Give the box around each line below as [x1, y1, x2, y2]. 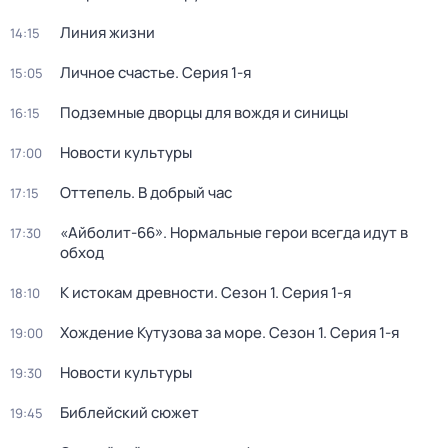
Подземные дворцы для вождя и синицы [60, 102, 348, 123]
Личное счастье [60, 62, 175, 83]
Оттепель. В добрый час [60, 182, 232, 203]
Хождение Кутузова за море [60, 322, 262, 343]
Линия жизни [60, 22, 155, 43]
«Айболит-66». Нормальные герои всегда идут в [60, 222, 408, 243]
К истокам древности [60, 282, 214, 303]
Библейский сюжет [60, 402, 199, 423]
